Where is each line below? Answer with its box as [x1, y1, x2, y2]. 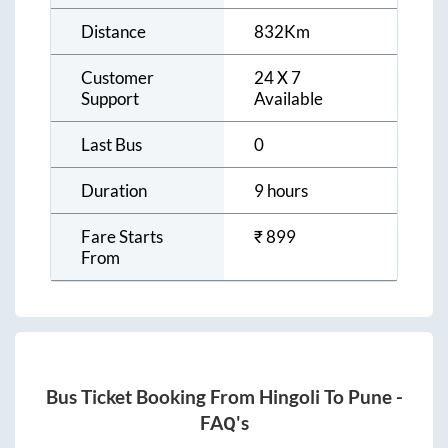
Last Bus [81, 133, 142, 155]
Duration [81, 179, 147, 201]
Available [254, 87, 323, 109]
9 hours [254, 179, 308, 201]
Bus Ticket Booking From [45, 386, 259, 409]
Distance [81, 20, 146, 42]
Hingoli [258, 386, 320, 409]
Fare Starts [81, 225, 163, 247]
